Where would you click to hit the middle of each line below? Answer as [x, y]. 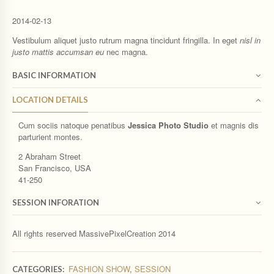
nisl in [250, 40]
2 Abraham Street [50, 156]
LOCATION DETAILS [50, 100]
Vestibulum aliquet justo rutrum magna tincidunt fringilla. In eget [126, 40]
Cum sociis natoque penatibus [73, 125]
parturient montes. [50, 136]
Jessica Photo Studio [168, 125]
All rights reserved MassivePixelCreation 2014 [94, 233]
